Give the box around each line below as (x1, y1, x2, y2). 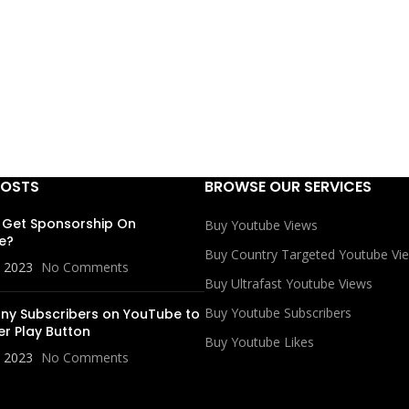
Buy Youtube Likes (204, 333, 314, 351)
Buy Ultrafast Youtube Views (204, 275, 372, 292)
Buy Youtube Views (204, 216, 318, 234)
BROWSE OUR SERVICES (204, 176, 372, 197)
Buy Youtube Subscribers (204, 304, 351, 321)
